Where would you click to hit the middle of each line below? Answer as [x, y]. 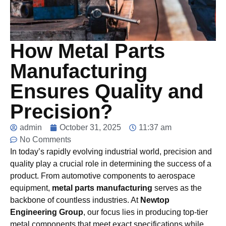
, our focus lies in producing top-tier [146, 212]
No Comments [45, 140]
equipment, [31, 188]
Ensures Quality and [107, 92]
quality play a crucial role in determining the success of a [111, 164]
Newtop [155, 200]
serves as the [177, 188]
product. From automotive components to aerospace [103, 176]
